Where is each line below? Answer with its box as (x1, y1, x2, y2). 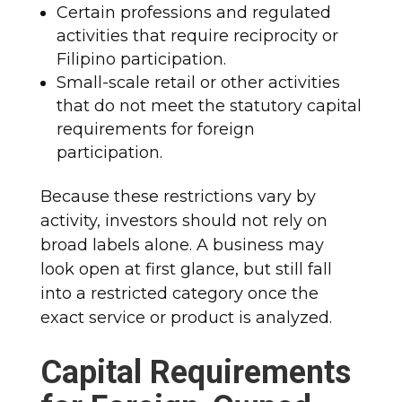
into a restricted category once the (39, 283, 319, 303)
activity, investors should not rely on (39, 210, 328, 231)
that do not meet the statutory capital (56, 95, 362, 116)
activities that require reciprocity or (56, 25, 338, 46)
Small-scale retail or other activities (56, 72, 340, 92)
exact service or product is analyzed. (39, 307, 332, 328)
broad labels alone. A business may (39, 234, 324, 255)
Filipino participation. (56, 48, 226, 69)
